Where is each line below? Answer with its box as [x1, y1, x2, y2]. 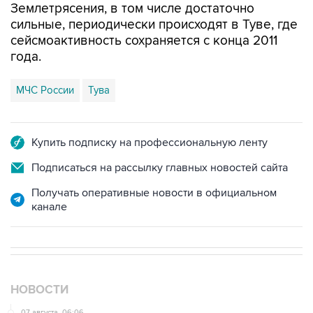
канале [31, 199, 67, 214]
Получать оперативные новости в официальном [31, 185, 277, 200]
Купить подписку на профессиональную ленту [31, 135, 268, 150]
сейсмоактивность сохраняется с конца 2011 [10, 32, 277, 49]
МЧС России [16, 83, 74, 96]
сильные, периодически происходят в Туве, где [10, 16, 298, 33]
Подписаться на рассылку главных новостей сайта [31, 160, 288, 175]
